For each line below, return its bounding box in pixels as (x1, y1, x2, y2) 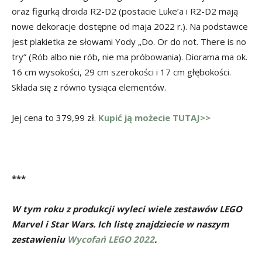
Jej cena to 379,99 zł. (12, 112, 98, 124)
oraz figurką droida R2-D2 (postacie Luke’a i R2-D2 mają (12, 5, 238, 18)
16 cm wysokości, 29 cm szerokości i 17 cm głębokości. (12, 66, 231, 78)
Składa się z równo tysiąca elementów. (12, 81, 166, 94)
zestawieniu (12, 233, 67, 246)
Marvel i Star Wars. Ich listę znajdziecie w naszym (12, 218, 229, 230)
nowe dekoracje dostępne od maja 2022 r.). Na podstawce (12, 20, 248, 33)
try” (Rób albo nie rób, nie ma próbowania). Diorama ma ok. (12, 51, 247, 63)
